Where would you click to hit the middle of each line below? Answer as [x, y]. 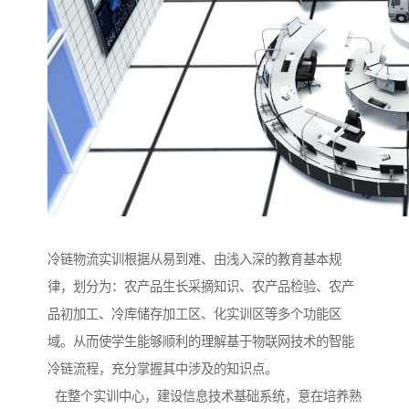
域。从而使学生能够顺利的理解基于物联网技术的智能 [201, 342]
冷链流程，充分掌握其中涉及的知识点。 [163, 369]
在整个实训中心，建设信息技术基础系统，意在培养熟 [204, 397]
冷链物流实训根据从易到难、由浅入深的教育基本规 [194, 260]
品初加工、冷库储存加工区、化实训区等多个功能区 [194, 315]
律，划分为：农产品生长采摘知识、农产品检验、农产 [201, 287]
